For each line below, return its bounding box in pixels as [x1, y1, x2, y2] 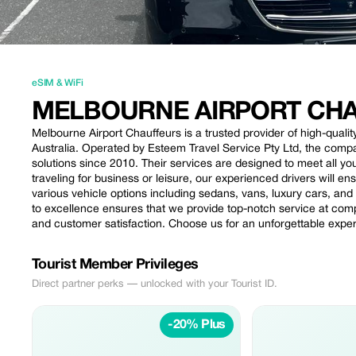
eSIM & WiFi [32, 79, 83, 87]
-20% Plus [168, 319, 226, 331]
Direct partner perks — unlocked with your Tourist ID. [32, 280, 277, 289]
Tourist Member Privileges [32, 258, 199, 272]
